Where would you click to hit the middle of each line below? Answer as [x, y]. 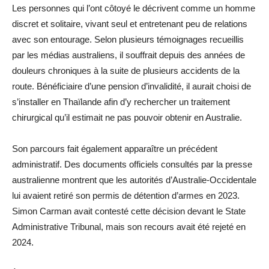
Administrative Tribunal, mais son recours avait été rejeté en [129, 227]
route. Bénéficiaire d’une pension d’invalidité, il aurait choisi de [131, 86]
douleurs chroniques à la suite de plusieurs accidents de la [126, 71]
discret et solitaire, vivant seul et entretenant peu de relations [130, 24]
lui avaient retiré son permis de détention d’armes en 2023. [126, 196]
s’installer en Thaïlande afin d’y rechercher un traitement [121, 102]
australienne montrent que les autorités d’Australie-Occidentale [134, 180]
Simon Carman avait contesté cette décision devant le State [129, 211]
